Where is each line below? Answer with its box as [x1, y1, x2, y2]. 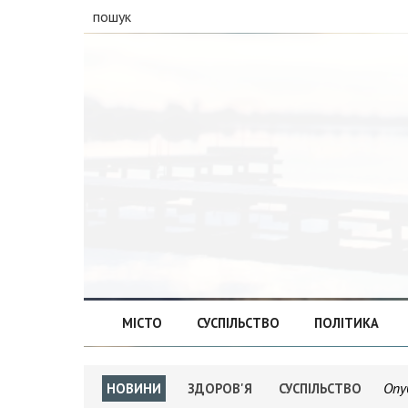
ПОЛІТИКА [313, 314, 379, 331]
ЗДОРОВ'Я [188, 380, 252, 397]
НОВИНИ [107, 380, 161, 397]
